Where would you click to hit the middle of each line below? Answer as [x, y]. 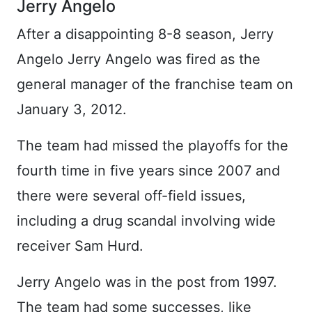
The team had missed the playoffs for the [153, 145]
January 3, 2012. [72, 109]
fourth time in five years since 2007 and [148, 170]
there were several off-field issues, [131, 195]
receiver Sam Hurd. [80, 245]
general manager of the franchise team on [155, 84]
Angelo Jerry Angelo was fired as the [139, 59]
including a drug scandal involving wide [146, 220]
